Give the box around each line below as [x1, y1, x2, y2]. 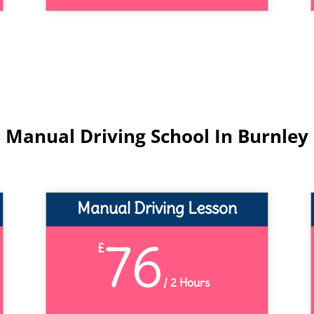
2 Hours [167, 275, 210, 290]
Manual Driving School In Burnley [6, 123, 308, 149]
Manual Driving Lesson [76, 198, 237, 219]
